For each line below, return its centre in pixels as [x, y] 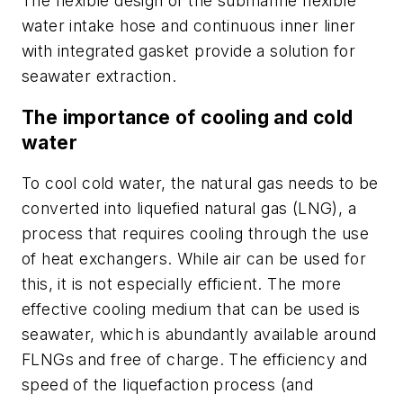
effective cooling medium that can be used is [191, 309]
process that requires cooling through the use [195, 234]
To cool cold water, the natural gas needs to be [200, 184]
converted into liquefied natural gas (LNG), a [189, 209]
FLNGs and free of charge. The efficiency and [195, 360]
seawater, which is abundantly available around [199, 335]
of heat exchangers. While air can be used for [194, 259]
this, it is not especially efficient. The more [182, 284]
